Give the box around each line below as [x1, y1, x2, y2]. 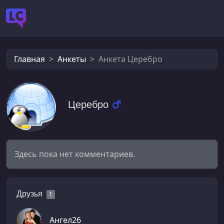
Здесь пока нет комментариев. [14, 148, 135, 159]
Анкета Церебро [98, 53, 162, 64]
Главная [14, 53, 45, 64]
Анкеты [57, 53, 86, 64]
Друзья [16, 189, 42, 198]
